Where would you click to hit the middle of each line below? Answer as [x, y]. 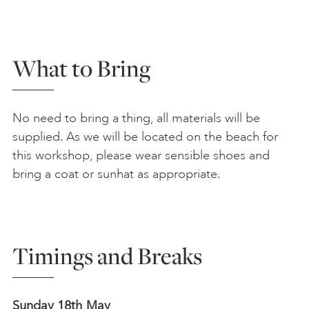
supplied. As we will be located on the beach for [145, 136]
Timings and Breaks [107, 256]
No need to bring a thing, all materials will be [136, 118]
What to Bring [81, 68]
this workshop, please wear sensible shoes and [141, 155]
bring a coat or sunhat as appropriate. [117, 173]
